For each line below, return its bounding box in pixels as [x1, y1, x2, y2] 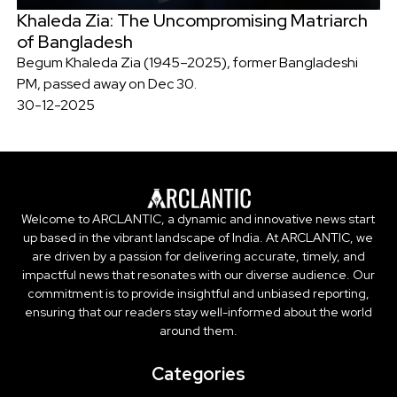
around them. [159, 323, 237, 339]
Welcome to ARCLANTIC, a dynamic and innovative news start [21, 211, 376, 228]
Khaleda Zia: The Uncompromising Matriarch [16, 8, 368, 32]
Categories [151, 362, 245, 386]
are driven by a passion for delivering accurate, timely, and [31, 248, 365, 265]
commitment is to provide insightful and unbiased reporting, [27, 285, 370, 302]
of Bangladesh [16, 29, 133, 53]
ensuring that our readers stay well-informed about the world [24, 304, 372, 321]
